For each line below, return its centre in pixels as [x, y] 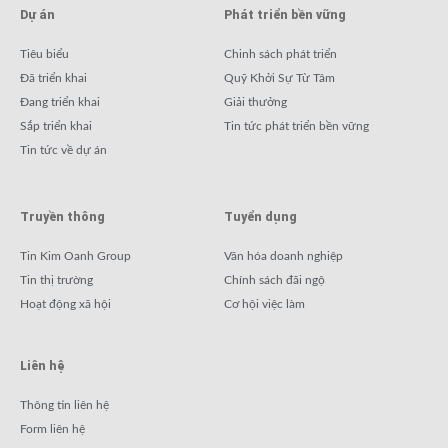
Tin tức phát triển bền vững [296, 126]
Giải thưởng [255, 102]
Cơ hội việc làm [264, 304]
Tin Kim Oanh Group [75, 256]
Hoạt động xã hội [65, 304]
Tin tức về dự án [63, 150]
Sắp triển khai [56, 126]
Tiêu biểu [44, 54]
